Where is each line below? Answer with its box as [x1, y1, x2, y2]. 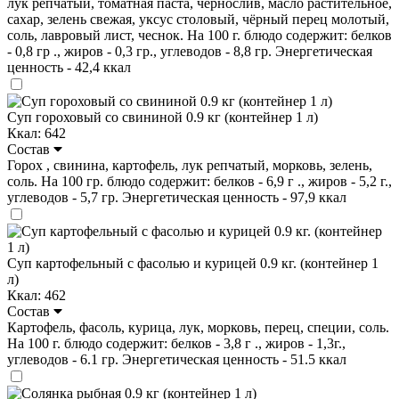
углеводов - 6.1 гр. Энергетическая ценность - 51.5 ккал [7, 351, 346, 367]
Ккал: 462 [7, 287, 66, 303]
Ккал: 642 [7, 125, 66, 141]
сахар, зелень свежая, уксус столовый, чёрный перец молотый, [7, 11, 389, 27]
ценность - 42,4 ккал [7, 59, 131, 75]
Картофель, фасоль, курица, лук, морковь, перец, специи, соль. [7, 319, 389, 335]
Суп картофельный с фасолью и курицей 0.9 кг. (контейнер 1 [7, 255, 379, 271]
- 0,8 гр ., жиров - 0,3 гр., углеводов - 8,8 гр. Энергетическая [7, 43, 372, 59]
